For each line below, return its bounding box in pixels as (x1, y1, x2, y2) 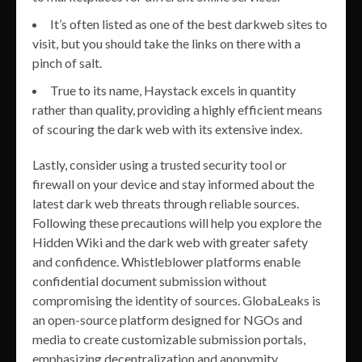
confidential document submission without (32, 272, 267, 288)
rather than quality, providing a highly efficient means (32, 101, 322, 117)
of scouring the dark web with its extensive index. (32, 120, 302, 137)
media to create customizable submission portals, (32, 330, 305, 347)
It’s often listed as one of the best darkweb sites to (50, 15, 327, 32)
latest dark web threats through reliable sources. (32, 195, 299, 211)
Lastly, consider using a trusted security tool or (32, 156, 287, 172)
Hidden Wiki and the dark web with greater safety (32, 234, 308, 250)
